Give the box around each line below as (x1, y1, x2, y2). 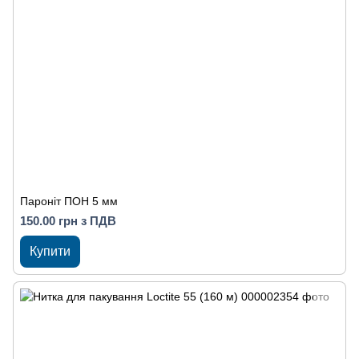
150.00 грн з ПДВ (20, 214, 116, 228)
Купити (30, 244, 71, 258)
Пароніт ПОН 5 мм (20, 195, 118, 208)
